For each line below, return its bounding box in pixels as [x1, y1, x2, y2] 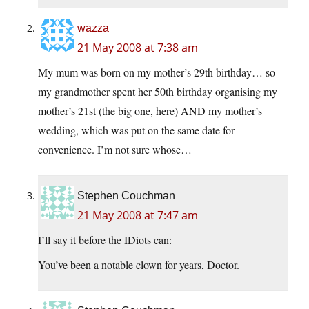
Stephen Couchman [77, 190, 175, 202]
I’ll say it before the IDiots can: [38, 232, 172, 248]
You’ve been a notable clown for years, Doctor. [38, 257, 239, 272]
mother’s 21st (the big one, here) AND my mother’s [38, 103, 262, 119]
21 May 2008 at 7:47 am [77, 208, 198, 223]
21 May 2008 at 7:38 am [77, 40, 198, 56]
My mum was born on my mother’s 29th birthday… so [38, 65, 275, 80]
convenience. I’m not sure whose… [38, 142, 192, 157]
